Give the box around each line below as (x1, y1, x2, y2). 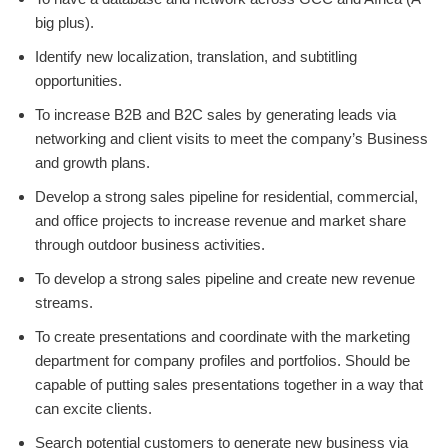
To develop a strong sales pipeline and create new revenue (35, 269, 415, 287)
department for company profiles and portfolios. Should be (35, 351, 410, 369)
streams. (35, 293, 93, 311)
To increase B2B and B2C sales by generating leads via (35, 105, 396, 123)
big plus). (35, 13, 94, 31)
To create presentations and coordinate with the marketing (35, 327, 410, 345)
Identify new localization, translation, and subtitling (35, 47, 357, 65)
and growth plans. (35, 153, 150, 171)
